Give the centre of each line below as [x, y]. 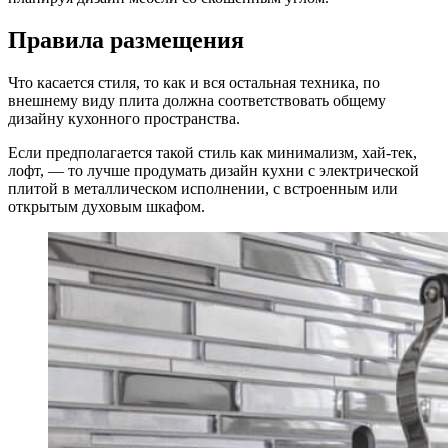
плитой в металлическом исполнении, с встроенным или [203, 188]
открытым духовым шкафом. [106, 206]
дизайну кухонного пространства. [124, 118]
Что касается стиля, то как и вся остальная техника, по [194, 82]
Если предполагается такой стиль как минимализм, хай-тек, [212, 152]
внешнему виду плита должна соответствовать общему [197, 100]
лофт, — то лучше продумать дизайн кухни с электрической [213, 170]
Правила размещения [126, 39]
